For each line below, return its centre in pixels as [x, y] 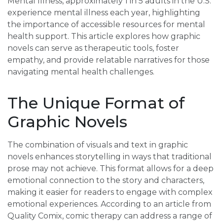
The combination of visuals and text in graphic [98, 145]
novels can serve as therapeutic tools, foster [93, 48]
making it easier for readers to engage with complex [110, 192]
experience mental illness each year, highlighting [104, 13]
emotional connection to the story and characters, [106, 180]
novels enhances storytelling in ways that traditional [110, 157]
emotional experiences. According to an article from [109, 204]
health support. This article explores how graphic [104, 36]
